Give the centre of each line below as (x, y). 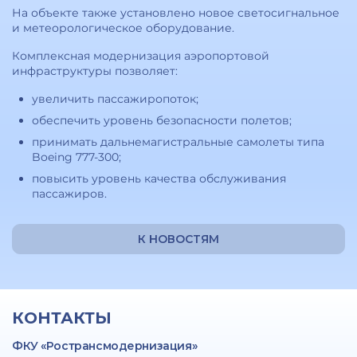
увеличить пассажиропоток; (115, 99)
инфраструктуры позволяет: (95, 71)
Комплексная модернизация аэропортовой (141, 56)
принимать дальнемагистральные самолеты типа (178, 142)
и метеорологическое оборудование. (123, 28)
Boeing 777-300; (76, 157)
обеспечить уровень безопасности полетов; (162, 120)
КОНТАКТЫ (62, 318)
